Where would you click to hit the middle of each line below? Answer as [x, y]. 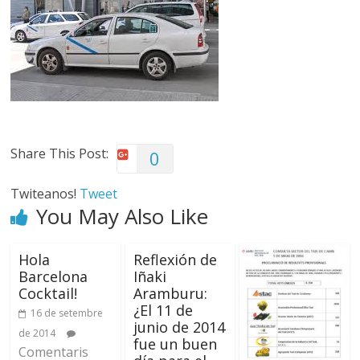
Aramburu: [170, 293]
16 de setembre [67, 313]
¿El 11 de [163, 310]
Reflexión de [175, 260]
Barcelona [53, 276]
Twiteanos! [45, 194]
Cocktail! [48, 293]
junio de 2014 [179, 327]
